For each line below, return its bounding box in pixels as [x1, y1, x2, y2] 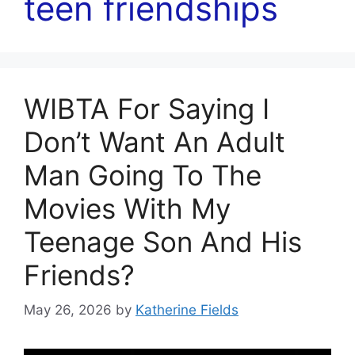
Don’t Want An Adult [24, 124, 285, 158]
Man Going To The [24, 158, 261, 192]
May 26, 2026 [24, 302, 112, 319]
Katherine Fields [136, 302, 239, 319]
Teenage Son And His [24, 224, 302, 258]
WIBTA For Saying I [24, 91, 269, 125]
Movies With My [24, 191, 231, 225]
